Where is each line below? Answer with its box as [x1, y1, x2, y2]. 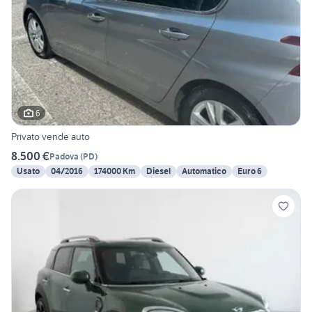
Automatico [182, 166, 226, 177]
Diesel [146, 166, 171, 177]
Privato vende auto [11, 130, 90, 143]
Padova [49, 150, 79, 162]
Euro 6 [237, 166, 262, 177]
